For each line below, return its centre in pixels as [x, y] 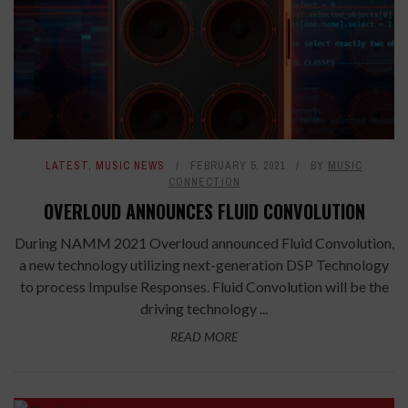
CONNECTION [204, 183]
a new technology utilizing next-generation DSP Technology [204, 265]
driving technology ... [204, 309]
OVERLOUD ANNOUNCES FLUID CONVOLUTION [204, 212]
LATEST [67, 166]
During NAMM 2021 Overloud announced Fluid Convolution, [204, 243]
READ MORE [204, 337]
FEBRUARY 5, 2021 [238, 166]
